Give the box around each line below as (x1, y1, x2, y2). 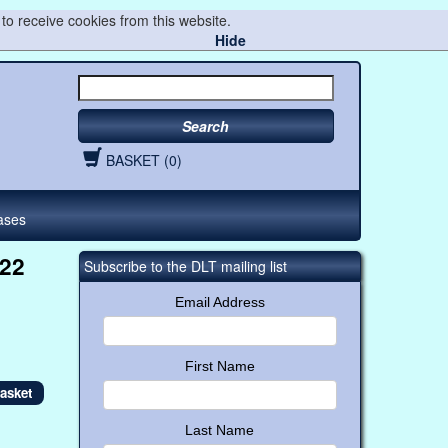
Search (182, 116, 230, 136)
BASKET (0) (105, 150, 182, 170)
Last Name (185, 421, 255, 438)
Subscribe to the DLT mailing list (83, 255, 287, 276)
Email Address (174, 293, 265, 310)
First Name (184, 357, 255, 374)
